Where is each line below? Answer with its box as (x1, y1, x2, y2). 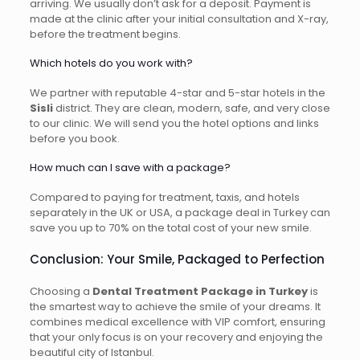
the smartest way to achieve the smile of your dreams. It (29, 299, 321, 315)
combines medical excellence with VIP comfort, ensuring (29, 314, 325, 330)
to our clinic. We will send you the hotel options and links (29, 116, 319, 132)
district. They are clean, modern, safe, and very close (52, 100, 330, 117)
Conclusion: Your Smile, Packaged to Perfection (29, 251, 325, 268)
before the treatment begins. (29, 27, 181, 43)
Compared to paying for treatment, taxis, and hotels (29, 190, 300, 206)
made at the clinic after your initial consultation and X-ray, (29, 11, 329, 27)
